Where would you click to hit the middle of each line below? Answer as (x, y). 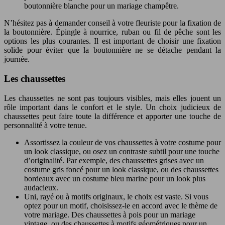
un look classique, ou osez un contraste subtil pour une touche (122, 151)
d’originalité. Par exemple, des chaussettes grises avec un (114, 160)
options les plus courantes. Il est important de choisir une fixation (113, 41)
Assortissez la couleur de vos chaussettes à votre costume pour (123, 142)
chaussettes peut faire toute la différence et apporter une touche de (113, 116)
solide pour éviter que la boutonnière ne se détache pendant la (113, 50)
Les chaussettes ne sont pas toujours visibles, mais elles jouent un (113, 98)
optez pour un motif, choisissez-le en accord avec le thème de (121, 205)
